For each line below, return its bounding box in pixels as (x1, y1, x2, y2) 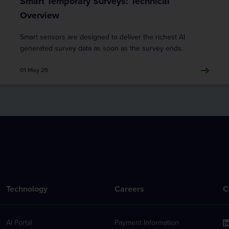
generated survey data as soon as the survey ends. (20, 43, 183, 54)
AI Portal (6, 217, 32, 228)
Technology (6, 183, 48, 195)
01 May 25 (20, 65, 48, 75)
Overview (20, 9, 59, 22)
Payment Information (114, 217, 179, 228)
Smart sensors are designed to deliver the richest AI (20, 32, 185, 42)
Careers (114, 183, 144, 195)
